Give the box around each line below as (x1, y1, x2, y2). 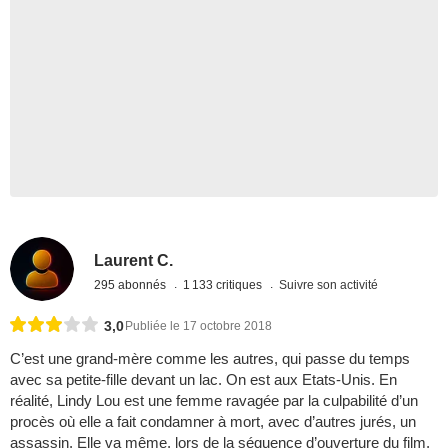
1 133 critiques (183, 277, 266, 292)
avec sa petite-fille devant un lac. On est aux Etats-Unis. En (10, 371, 397, 389)
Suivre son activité (279, 277, 379, 292)
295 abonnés (94, 277, 170, 292)
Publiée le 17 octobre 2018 (125, 319, 272, 334)
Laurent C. (94, 251, 174, 269)
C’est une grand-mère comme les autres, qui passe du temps (10, 350, 410, 368)
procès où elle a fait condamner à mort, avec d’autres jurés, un (10, 413, 416, 431)
